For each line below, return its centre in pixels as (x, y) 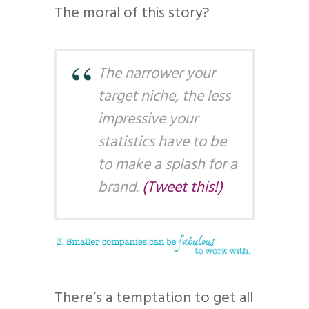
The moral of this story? (132, 14)
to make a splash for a (168, 166)
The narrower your (157, 74)
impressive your (148, 120)
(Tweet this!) (182, 188)
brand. (120, 188)
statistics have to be (162, 143)
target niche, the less (164, 97)
